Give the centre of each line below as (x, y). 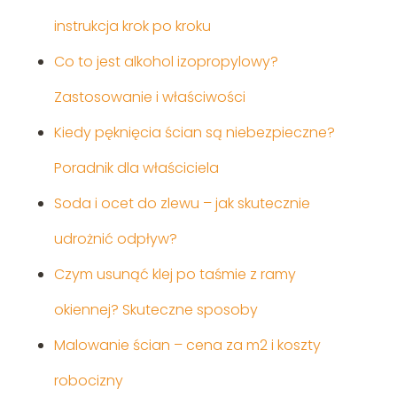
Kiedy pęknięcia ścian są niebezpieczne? (194, 133)
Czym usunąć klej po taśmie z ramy (175, 275)
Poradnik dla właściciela (136, 168)
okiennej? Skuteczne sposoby (156, 310)
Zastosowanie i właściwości (149, 97)
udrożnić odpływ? (115, 239)
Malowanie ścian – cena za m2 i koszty (187, 346)
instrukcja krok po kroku (132, 27)
